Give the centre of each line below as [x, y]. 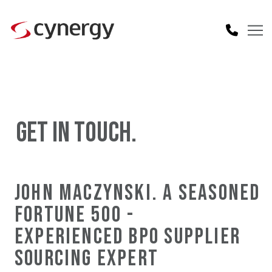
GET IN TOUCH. [79, 133]
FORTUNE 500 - [75, 215]
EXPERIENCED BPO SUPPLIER [127, 237]
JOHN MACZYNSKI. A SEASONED [138, 193]
